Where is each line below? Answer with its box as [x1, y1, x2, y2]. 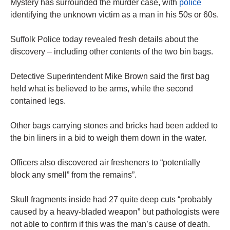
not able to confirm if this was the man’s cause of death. [10, 220, 210, 229]
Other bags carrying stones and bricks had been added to [10, 121, 218, 130]
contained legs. [10, 97, 66, 106]
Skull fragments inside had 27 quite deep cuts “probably [10, 195, 212, 204]
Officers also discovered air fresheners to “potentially [10, 158, 200, 167]
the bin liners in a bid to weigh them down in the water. [10, 133, 206, 143]
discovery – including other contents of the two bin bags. [10, 47, 213, 56]
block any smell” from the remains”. [10, 170, 137, 180]
